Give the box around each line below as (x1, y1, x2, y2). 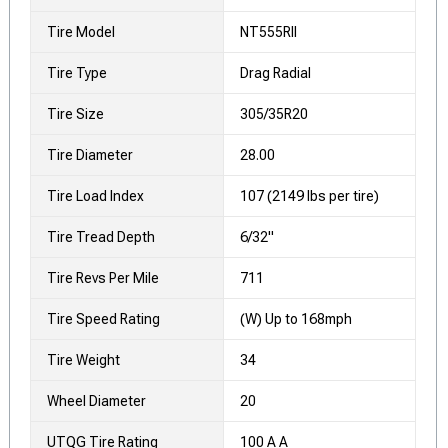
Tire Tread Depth (47, 228, 155, 245)
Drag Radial (240, 64, 311, 81)
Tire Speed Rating (47, 310, 160, 327)
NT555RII (240, 23, 297, 40)
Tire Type (47, 64, 107, 81)
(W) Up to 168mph (240, 310, 352, 327)
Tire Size (47, 105, 104, 122)
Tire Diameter (47, 146, 133, 163)
